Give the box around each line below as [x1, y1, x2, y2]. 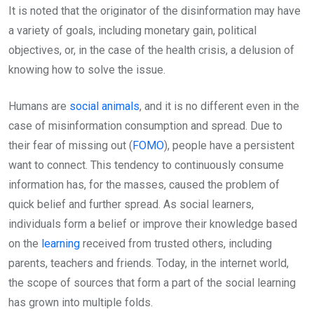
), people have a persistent [164, 138, 294, 152]
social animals [69, 99, 139, 113]
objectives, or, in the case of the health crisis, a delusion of [8, 43, 294, 57]
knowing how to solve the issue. [8, 62, 165, 76]
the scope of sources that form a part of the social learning [8, 275, 296, 289]
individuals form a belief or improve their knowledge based [8, 217, 297, 231]
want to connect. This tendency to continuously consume [8, 158, 284, 172]
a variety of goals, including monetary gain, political [8, 23, 257, 37]
